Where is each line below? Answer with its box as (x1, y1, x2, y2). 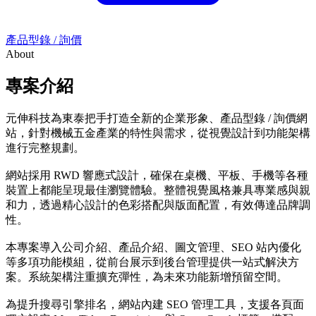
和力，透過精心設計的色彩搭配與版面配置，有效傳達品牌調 (6, 198, 310, 211)
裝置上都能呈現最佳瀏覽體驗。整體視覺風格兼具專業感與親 (6, 183, 310, 196)
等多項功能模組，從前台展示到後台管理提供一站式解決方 (6, 255, 299, 268)
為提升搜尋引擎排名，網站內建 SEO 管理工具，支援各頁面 (6, 298, 304, 310)
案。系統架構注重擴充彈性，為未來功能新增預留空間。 (6, 270, 288, 283)
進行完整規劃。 (6, 141, 85, 154)
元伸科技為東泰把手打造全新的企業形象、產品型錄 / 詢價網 (6, 111, 308, 124)
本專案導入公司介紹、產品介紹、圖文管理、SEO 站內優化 (6, 241, 301, 253)
